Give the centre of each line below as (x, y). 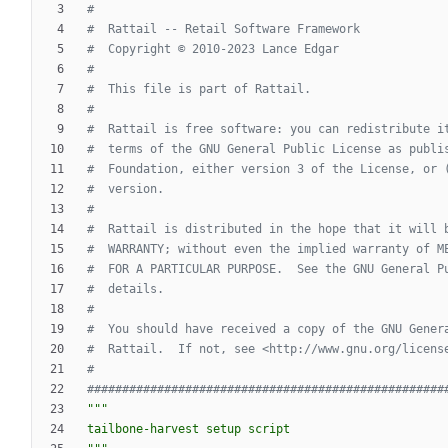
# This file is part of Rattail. (199, 89)
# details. (125, 289)
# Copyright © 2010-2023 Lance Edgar (213, 49)
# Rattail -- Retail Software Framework (223, 29)
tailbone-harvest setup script (188, 429)
